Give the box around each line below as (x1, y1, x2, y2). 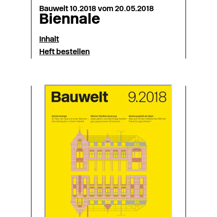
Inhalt (39, 36, 59, 44)
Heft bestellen (39, 48, 90, 56)
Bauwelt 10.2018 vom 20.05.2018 (39, 5, 154, 13)
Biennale (39, 13, 100, 28)
